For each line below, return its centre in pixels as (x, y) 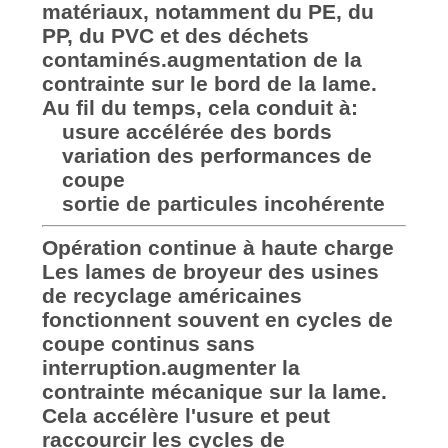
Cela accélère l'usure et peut (185, 416)
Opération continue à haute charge (217, 248)
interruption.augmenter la (170, 368)
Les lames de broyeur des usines (210, 272)
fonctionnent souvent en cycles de (217, 320)
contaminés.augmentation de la (201, 60)
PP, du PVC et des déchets (175, 36)
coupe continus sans (148, 344)
